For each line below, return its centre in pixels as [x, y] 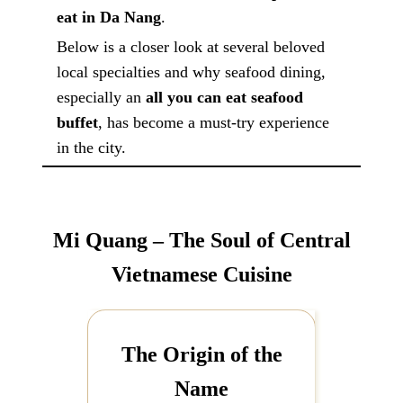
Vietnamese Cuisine [201, 275]
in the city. [92, 148]
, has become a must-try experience [214, 123]
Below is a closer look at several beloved [191, 47]
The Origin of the [201, 354]
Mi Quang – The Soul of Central [201, 241]
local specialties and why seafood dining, [192, 72]
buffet [78, 123]
